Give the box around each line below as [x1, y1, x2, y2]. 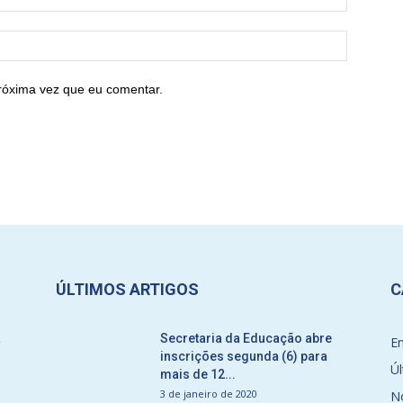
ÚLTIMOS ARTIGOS [56, 280, 199, 299]
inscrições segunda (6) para [160, 349, 327, 363]
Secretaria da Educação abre [160, 331, 332, 345]
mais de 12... [160, 367, 236, 381]
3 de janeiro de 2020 [160, 387, 257, 400]
